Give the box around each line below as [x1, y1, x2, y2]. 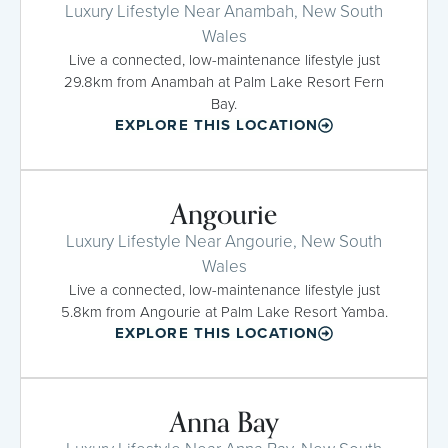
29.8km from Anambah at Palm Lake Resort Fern [64, 70, 384, 93]
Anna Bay [169, 399, 279, 446]
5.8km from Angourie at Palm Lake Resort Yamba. [60, 300, 388, 323]
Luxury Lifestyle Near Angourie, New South [66, 228, 382, 254]
